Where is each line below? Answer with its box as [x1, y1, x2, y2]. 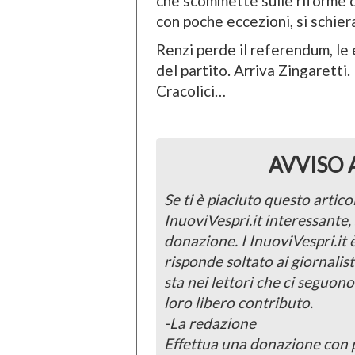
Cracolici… [156, 82, 226, 101]
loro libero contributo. [164, 293, 313, 312]
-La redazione [164, 314, 256, 333]
